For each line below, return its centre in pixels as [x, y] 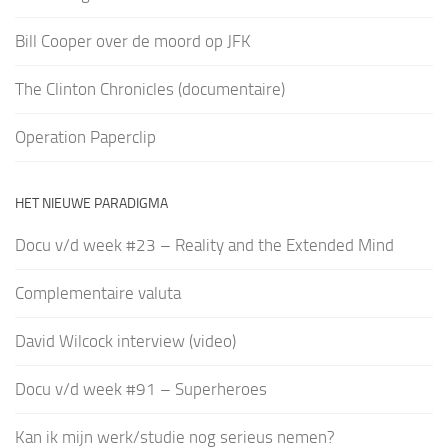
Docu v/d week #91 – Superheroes [141, 389]
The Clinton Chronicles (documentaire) [150, 89]
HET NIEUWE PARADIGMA [91, 204]
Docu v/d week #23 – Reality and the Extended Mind [204, 245]
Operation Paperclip [85, 137]
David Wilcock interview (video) [125, 341]
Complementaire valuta [98, 293]
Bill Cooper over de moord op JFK [133, 41]
